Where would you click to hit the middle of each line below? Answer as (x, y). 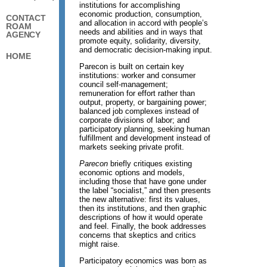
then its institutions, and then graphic (143, 208)
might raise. (100, 244)
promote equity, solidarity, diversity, (140, 41)
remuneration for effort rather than (137, 93)
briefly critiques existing (150, 163)
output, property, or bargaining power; (143, 102)
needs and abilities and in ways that (141, 32)
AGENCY (24, 34)
